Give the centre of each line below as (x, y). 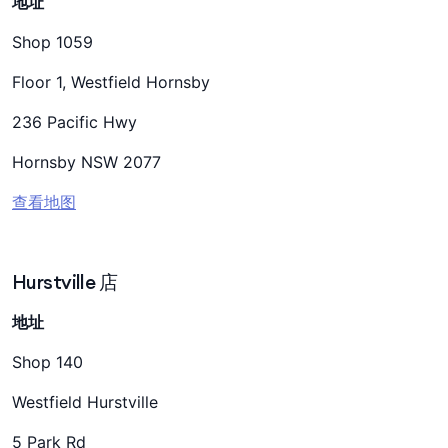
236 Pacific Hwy (74, 122)
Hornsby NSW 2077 (86, 162)
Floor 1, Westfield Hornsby (111, 82)
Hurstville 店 (65, 282)
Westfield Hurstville (85, 402)
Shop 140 (47, 362)
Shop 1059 (52, 42)
